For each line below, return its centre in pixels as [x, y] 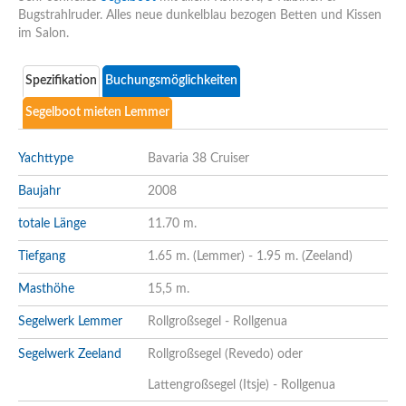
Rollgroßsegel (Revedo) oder [225, 354]
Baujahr [39, 191]
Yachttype [46, 158]
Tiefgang [42, 256]
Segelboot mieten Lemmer [97, 112]
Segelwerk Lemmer [70, 321]
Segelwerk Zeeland [70, 354]
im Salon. [43, 33]
